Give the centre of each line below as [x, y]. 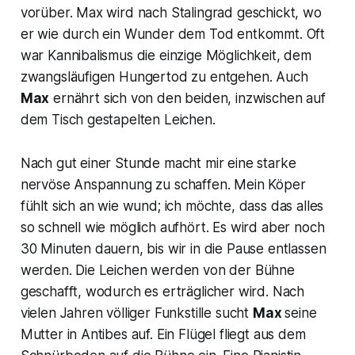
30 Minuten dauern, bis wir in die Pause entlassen [173, 248]
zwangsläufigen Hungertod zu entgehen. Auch [164, 76]
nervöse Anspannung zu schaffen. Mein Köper [163, 184]
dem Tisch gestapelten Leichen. [118, 119]
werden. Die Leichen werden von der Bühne [157, 270]
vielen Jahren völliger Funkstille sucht [136, 313]
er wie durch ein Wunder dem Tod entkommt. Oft [173, 34]
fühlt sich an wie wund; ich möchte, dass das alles [172, 206]
